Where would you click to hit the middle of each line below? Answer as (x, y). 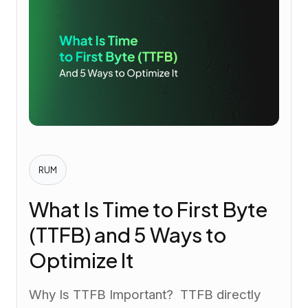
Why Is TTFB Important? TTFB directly (144, 295)
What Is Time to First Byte (148, 209)
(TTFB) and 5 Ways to (127, 235)
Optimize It (81, 260)
